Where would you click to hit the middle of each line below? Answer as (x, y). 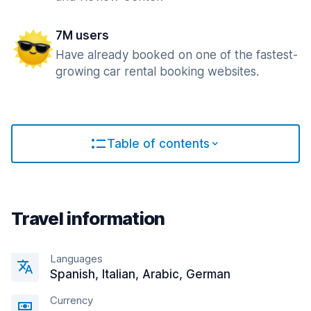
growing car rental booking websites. (157, 72)
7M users (82, 35)
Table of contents (158, 144)
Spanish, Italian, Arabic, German (140, 274)
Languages (76, 259)
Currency (72, 300)
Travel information (88, 218)
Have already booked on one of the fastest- (177, 55)
